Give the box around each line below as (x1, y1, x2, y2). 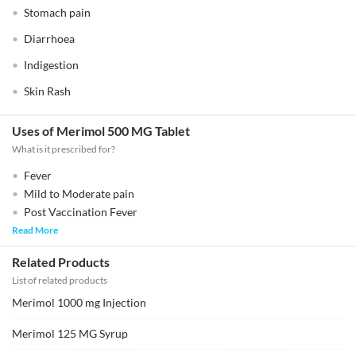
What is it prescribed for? (12, 143, 115, 155)
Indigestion (24, 58, 79, 72)
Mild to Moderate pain (24, 187, 134, 200)
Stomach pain (24, 6, 91, 19)
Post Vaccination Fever (24, 205, 137, 219)
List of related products (12, 274, 107, 286)
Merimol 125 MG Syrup (12, 327, 128, 340)
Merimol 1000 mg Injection (12, 296, 146, 309)
